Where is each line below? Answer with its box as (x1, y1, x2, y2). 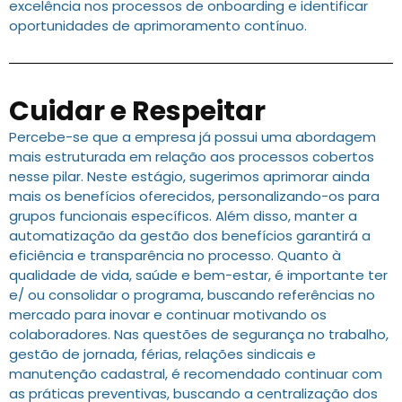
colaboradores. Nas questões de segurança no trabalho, (9, 325, 389, 345)
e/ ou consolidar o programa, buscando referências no (9, 285, 375, 305)
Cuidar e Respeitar (9, 92, 266, 131)
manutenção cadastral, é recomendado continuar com (9, 364, 382, 384)
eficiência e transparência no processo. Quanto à (9, 246, 341, 266)
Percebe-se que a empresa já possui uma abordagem (9, 127, 376, 147)
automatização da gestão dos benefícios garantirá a (9, 226, 371, 246)
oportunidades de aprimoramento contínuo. (9, 16, 307, 36)
